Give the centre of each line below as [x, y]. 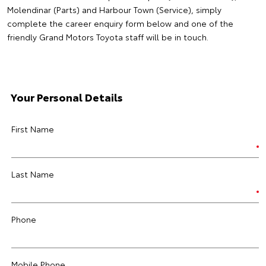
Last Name [33, 174]
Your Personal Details [67, 97]
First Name [33, 129]
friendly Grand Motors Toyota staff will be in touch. [108, 37]
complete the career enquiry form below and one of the [120, 23]
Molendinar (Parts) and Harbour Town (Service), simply [114, 9]
